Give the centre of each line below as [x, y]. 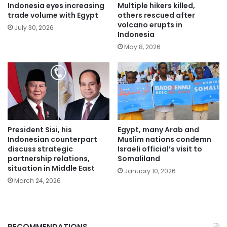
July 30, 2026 [34, 28]
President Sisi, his [40, 129]
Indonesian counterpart [52, 139]
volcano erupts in [150, 25]
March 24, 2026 [37, 180]
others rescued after [156, 15]
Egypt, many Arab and [158, 129]
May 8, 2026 [142, 47]
